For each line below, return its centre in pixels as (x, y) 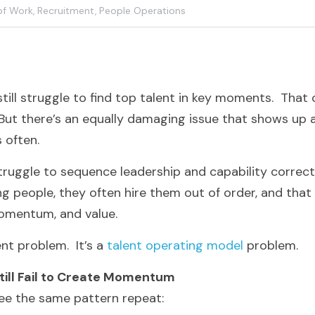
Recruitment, (67, 11)
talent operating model (175, 245)
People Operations (142, 11)
